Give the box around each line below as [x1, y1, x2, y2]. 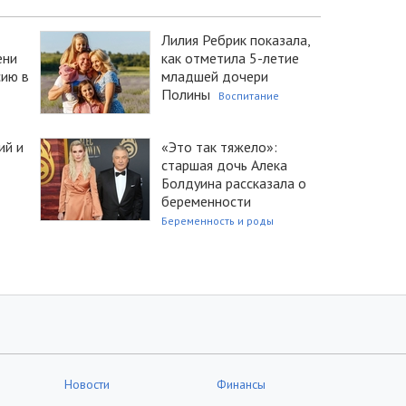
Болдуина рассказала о [161, 173, 306, 192]
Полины [161, 84, 210, 103]
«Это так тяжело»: [161, 137, 277, 156]
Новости [63, 375, 110, 392]
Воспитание [218, 88, 279, 102]
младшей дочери [161, 66, 268, 85]
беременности [161, 191, 251, 210]
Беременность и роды [161, 213, 274, 227]
